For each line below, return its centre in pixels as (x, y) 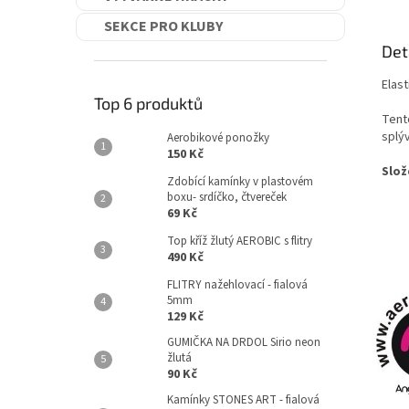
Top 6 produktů (148, 103)
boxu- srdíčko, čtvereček (227, 197)
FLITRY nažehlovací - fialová (237, 285)
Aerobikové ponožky (218, 138)
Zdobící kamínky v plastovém (240, 182)
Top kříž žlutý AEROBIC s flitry (240, 241)
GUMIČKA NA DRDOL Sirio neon (244, 342)
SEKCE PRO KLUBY (163, 26)
